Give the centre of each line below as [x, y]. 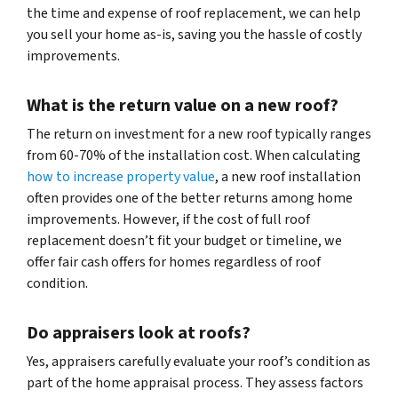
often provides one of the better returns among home [190, 199]
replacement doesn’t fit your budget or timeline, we [184, 241]
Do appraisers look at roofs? [139, 334]
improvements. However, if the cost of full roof [168, 220]
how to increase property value [121, 177]
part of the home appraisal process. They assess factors [195, 383]
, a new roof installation [288, 177]
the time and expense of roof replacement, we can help [194, 14]
